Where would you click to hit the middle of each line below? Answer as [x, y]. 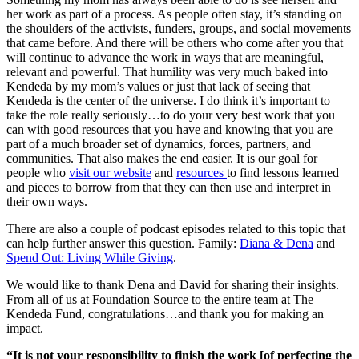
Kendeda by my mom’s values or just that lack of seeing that [158, 86]
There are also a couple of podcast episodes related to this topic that [176, 228]
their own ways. [47, 201]
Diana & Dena [276, 243]
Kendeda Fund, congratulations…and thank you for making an [165, 313]
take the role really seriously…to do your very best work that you [171, 115]
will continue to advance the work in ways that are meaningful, [165, 57]
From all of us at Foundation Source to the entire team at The [160, 299]
